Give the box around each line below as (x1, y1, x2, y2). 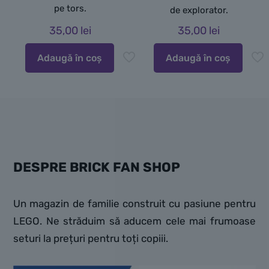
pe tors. (53, 3, 86, 14)
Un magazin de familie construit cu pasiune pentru (13, 198, 256, 210)
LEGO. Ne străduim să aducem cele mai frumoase (13, 215, 256, 228)
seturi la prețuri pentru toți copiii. (13, 232, 168, 245)
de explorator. (169, 5, 228, 16)
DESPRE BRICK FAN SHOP (13, 159, 180, 176)
